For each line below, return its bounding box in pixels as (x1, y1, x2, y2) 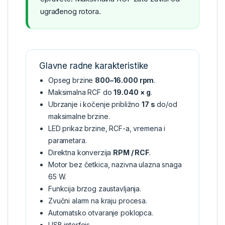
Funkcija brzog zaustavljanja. (48, 184, 141, 193)
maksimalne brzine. (48, 111, 110, 121)
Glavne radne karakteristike (39, 60, 149, 71)
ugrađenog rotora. (40, 6, 101, 16)
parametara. (48, 136, 87, 145)
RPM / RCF (113, 148, 149, 157)
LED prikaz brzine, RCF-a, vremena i (48, 124, 166, 133)
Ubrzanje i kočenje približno (48, 99, 142, 108)
